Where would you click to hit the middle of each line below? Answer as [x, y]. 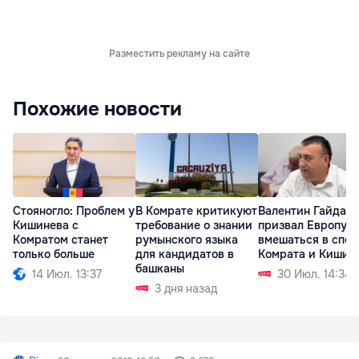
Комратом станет [61, 239]
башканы [160, 268]
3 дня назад [186, 288]
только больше [54, 254]
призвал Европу [303, 225]
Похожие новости [97, 109]
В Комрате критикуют [196, 210]
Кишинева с [46, 225]
